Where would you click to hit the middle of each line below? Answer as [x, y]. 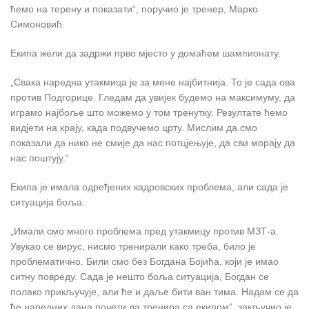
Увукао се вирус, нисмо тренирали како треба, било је [133, 246]
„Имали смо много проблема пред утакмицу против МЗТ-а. [144, 231]
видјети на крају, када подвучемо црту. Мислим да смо [134, 127]
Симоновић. [38, 24]
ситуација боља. [48, 202]
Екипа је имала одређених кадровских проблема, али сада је [149, 187]
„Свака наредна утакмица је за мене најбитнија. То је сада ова [153, 82]
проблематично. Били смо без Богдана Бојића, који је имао [144, 261]
